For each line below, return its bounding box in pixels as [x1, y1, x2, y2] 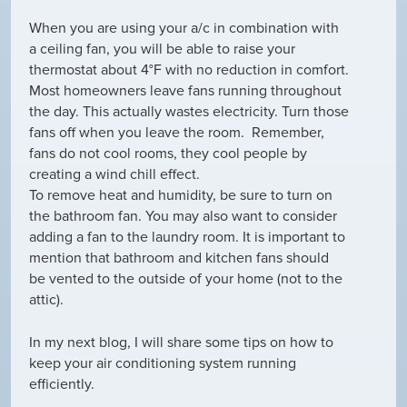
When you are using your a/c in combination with [29, 18, 339, 37]
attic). [29, 290, 64, 309]
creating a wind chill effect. [29, 164, 200, 184]
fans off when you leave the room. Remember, [29, 123, 324, 142]
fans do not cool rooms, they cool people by [29, 144, 307, 163]
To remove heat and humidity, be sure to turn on [29, 185, 333, 204]
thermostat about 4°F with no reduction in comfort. [29, 60, 349, 79]
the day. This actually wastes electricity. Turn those [29, 102, 349, 121]
